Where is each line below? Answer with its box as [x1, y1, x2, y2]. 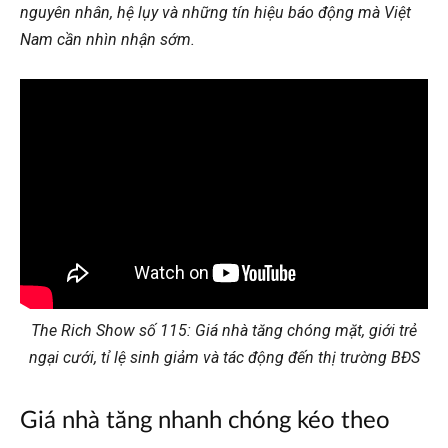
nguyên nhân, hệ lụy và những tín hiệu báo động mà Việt [20, 3, 411, 22]
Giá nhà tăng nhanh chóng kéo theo [20, 408, 390, 433]
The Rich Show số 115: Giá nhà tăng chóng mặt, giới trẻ [31, 320, 417, 340]
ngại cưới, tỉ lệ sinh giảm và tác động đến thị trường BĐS [28, 347, 420, 367]
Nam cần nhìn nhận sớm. [20, 30, 195, 49]
